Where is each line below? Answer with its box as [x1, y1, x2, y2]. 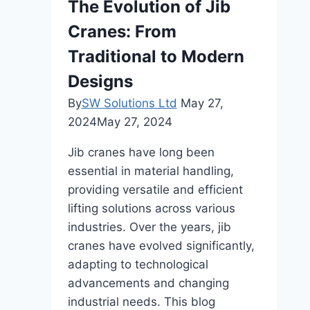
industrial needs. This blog [67, 295, 215, 309]
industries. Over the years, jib [67, 220, 231, 234]
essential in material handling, [67, 164, 234, 178]
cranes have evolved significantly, [67, 239, 255, 253]
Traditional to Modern [67, 46, 244, 66]
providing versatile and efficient [67, 183, 243, 197]
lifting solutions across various [67, 201, 235, 215]
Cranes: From [67, 21, 176, 42]
